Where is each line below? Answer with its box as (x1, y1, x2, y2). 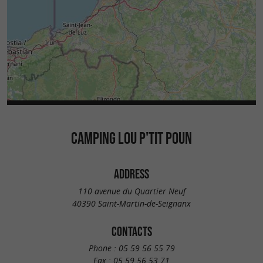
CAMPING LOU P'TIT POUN (71, 129, 192, 148)
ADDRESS (114, 167, 149, 181)
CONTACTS (111, 224, 152, 238)
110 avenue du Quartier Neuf (77, 185, 186, 197)
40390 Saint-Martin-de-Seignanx (72, 197, 191, 209)
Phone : (88, 242, 119, 254)
